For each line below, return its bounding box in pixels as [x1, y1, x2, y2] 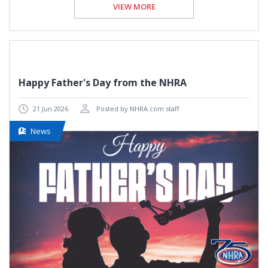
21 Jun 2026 [33, 103, 68, 113]
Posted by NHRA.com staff [95, 103, 179, 113]
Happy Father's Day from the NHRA [19, 75, 187, 89]
